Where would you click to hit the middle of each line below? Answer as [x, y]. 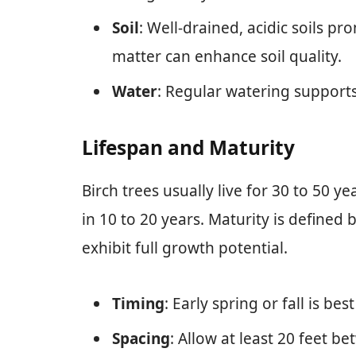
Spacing [141, 339]
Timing [138, 304]
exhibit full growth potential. [185, 248]
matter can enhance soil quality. [227, 56]
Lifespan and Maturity [188, 147]
